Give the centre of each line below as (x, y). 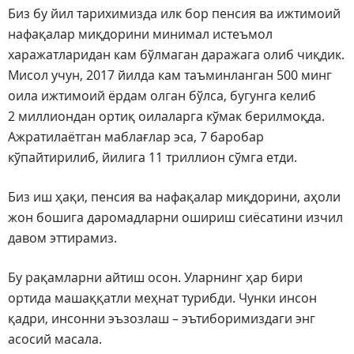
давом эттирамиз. (62, 238)
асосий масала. (55, 339)
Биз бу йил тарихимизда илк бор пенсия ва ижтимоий (174, 14)
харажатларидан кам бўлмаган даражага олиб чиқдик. (176, 55)
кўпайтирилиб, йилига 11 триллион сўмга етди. (153, 158)
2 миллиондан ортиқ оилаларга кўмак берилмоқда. (166, 117)
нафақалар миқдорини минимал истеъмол (140, 34)
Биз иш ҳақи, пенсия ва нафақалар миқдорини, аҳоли (174, 197)
